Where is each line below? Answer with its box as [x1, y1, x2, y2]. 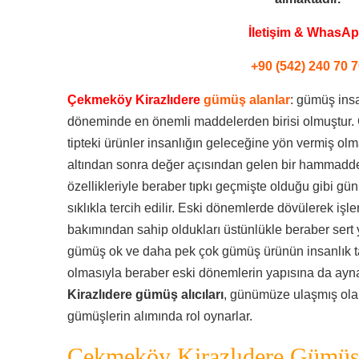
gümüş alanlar [204, 93, 290, 107]
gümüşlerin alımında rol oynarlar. [67, 309, 252, 323]
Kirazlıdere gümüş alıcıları [67, 288, 224, 301]
